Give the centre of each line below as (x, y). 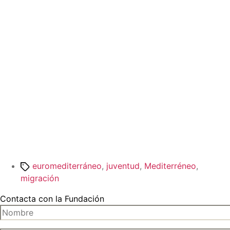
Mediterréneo (170, 166)
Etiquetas (38, 166)
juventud (123, 166)
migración (40, 178)
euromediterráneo (67, 166)
